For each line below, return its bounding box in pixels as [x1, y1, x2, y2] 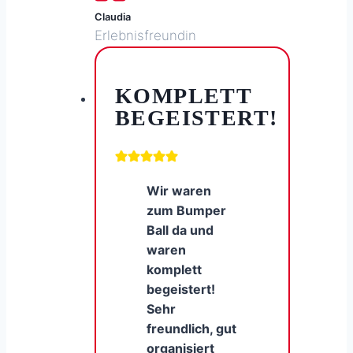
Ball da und [147, 222, 214, 239]
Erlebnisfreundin [95, 27, 196, 43]
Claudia [95, 10, 131, 23]
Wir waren [147, 183, 211, 199]
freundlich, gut [147, 321, 236, 337]
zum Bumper [147, 203, 226, 219]
